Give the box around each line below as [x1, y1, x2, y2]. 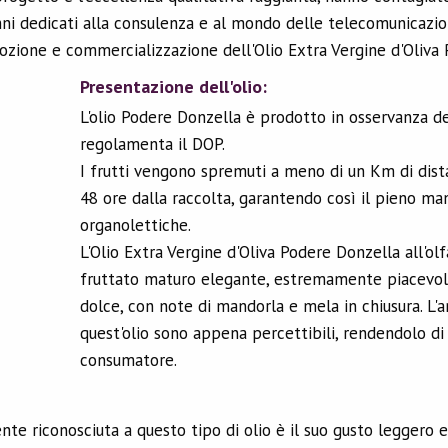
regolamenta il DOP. [79, 133, 225, 155]
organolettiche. [79, 214, 195, 236]
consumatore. [79, 349, 177, 371]
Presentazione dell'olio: [79, 75, 267, 98]
